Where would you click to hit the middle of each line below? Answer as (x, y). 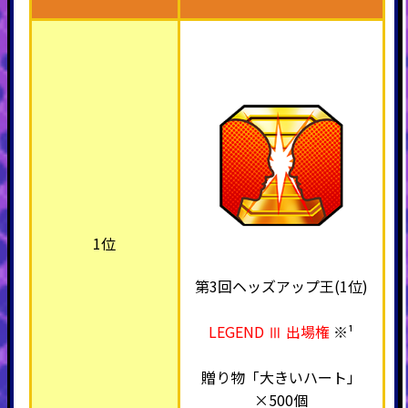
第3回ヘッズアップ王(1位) (281, 286)
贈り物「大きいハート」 (281, 377)
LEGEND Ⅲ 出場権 (271, 331)
